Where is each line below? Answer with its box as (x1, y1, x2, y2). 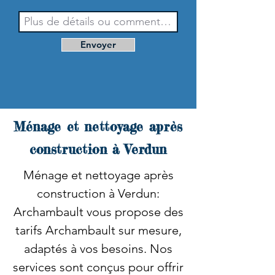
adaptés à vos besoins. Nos (24, 241, 172, 256)
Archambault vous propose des (13, 204, 184, 219)
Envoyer (80, 39, 116, 50)
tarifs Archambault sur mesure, (15, 223, 182, 238)
